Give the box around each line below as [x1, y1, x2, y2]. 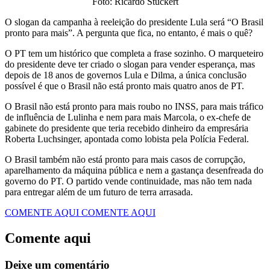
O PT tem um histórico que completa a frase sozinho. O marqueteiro [5, 48, 263, 59]
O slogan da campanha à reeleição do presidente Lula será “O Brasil [5, 17, 263, 28]
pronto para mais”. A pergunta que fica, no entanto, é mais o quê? [5, 28, 253, 39]
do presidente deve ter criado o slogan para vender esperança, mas [5, 59, 255, 70]
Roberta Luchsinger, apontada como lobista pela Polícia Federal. [5, 134, 249, 145]
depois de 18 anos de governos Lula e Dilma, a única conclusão [5, 70, 246, 81]
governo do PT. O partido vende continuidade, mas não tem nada [5, 176, 252, 187]
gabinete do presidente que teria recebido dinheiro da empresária [5, 123, 248, 134]
